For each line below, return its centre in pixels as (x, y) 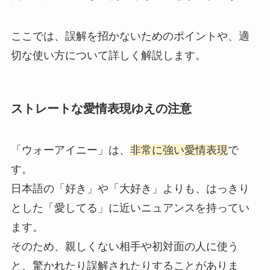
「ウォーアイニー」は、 (70, 150)
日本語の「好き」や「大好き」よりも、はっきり (130, 189)
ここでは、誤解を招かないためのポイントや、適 (130, 36)
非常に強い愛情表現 (179, 150)
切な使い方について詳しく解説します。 (108, 55)
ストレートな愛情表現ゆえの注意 (101, 108)
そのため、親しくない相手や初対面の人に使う (124, 247)
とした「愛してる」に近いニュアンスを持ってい (130, 208)
